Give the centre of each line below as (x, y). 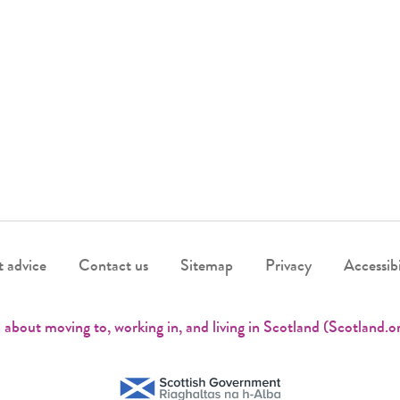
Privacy (288, 267)
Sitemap (206, 267)
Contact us (113, 267)
